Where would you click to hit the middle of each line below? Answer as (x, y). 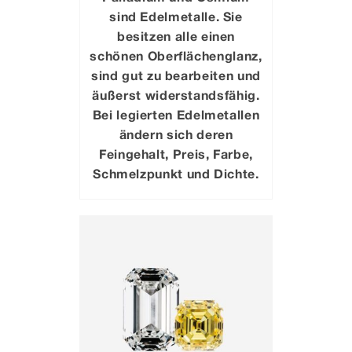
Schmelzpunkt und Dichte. (176, 173)
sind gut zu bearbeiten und (176, 75)
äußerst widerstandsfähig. (176, 94)
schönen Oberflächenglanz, (176, 55)
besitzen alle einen (176, 35)
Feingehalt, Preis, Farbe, (176, 153)
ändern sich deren (176, 134)
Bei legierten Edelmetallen (176, 114)
